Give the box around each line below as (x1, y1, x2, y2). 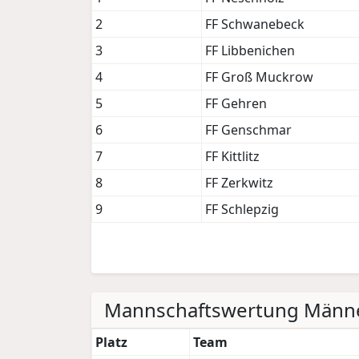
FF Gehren (205, 95, 267, 113)
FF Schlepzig (205, 200, 279, 219)
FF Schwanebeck (205, 15, 305, 34)
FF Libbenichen (205, 42, 295, 60)
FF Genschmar (205, 121, 292, 139)
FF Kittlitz (205, 147, 260, 166)
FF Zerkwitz (205, 174, 273, 192)
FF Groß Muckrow (205, 68, 313, 87)
